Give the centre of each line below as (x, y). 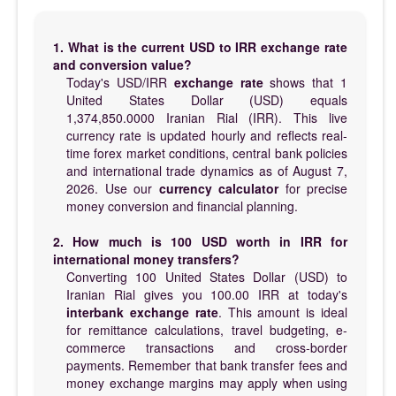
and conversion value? (122, 64)
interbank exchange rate (142, 312)
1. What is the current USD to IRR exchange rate (200, 46)
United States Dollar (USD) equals (207, 99)
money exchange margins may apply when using (207, 382)
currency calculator (218, 188)
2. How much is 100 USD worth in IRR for (200, 241)
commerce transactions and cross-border (207, 347)
